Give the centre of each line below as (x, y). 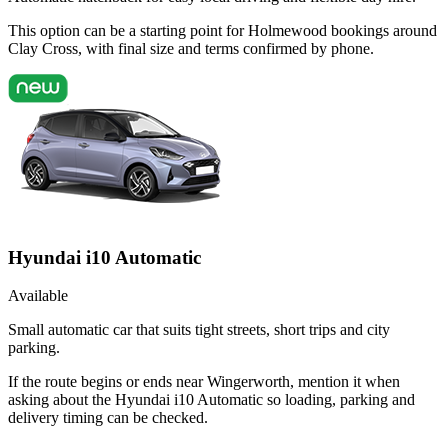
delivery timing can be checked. (108, 418)
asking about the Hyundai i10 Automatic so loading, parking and (211, 400)
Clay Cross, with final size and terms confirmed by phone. (191, 48)
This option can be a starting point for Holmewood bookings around (222, 30)
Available (38, 296)
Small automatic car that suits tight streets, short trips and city (199, 330)
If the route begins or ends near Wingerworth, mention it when (204, 382)
